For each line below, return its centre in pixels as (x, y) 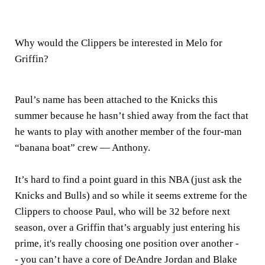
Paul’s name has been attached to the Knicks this (116, 100)
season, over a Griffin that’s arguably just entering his (127, 228)
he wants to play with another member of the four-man (128, 132)
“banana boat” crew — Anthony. (83, 148)
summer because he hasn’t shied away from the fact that (132, 116)
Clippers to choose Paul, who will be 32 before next (122, 212)
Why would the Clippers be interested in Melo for (119, 43)
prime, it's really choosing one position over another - (127, 244)
